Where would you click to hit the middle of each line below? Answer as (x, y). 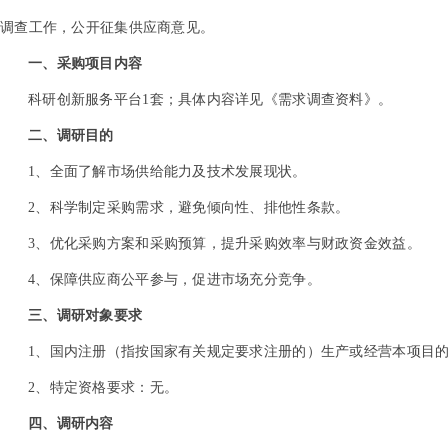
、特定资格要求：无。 (107, 387)
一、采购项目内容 (85, 63)
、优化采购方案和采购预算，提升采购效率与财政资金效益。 (228, 243)
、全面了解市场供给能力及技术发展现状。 (171, 171)
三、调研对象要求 (85, 315)
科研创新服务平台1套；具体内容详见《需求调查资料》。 (210, 99)
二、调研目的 (71, 135)
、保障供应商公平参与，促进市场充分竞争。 (178, 279)
